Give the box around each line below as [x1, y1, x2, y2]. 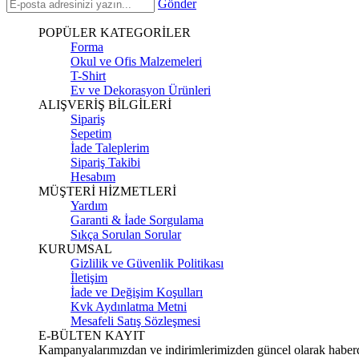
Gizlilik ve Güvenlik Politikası [71, 256, 224, 270]
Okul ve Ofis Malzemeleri [71, 54, 202, 68]
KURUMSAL [38, 241, 112, 256]
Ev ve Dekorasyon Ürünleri [71, 83, 211, 97]
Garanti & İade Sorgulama [71, 212, 204, 227]
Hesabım [71, 169, 115, 184]
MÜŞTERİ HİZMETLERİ [38, 184, 176, 198]
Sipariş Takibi [71, 155, 140, 169]
